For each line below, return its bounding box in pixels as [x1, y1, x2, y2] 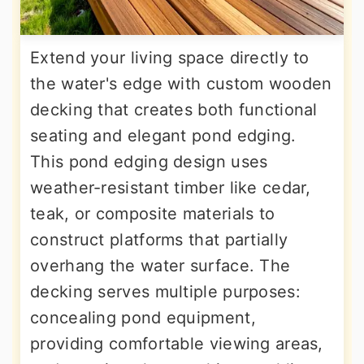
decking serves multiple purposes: [30, 282, 301, 302]
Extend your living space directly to [30, 48, 310, 68]
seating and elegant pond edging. [30, 126, 297, 146]
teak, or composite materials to [30, 204, 275, 224]
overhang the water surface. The [30, 256, 291, 276]
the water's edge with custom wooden [30, 74, 332, 94]
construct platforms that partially [30, 230, 288, 250]
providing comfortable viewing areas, [30, 334, 323, 354]
